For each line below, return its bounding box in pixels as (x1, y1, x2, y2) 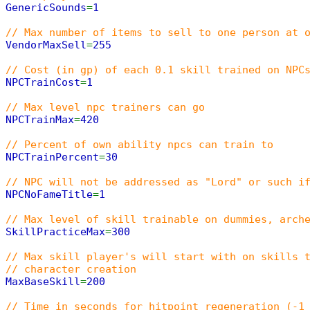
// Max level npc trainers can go (6, 102, 205, 113)
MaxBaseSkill (6, 276, 80, 287)
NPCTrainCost (6, 77, 80, 88)
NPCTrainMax (6, 114, 74, 125)
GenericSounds (6, 2, 86, 13)
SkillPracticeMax (6, 226, 105, 237)
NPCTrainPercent (6, 152, 99, 163)
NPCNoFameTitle (6, 189, 93, 200)
